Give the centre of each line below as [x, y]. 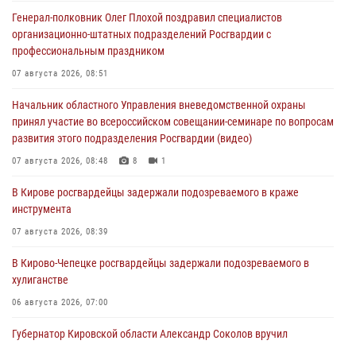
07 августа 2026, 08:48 [60, 161]
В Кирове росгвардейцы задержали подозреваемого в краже [155, 193]
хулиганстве [40, 280]
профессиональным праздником [88, 51]
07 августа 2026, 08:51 [60, 74]
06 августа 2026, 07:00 [60, 303]
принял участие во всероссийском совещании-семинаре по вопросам [173, 122]
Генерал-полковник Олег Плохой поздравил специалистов [147, 18]
